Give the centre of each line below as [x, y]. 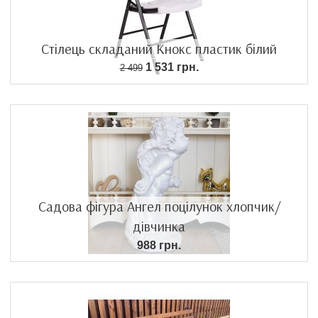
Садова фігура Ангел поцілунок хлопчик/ [159, 206]
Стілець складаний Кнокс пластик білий [159, 48]
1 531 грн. [170, 67]
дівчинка [159, 226]
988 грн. [159, 245]
